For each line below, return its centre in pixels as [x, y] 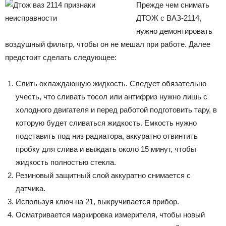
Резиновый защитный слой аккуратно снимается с [103, 175]
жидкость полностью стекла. [66, 162]
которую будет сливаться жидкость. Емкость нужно [106, 123]
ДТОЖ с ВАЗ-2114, [169, 18]
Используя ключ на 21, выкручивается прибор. [97, 201]
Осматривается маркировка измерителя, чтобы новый [110, 214]
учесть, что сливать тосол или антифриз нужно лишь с [111, 96]
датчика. [31, 188]
